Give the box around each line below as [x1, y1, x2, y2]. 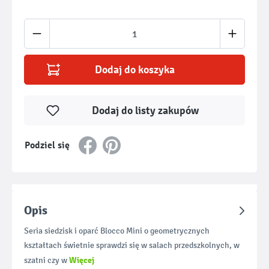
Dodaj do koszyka [94, 63, 175, 76]
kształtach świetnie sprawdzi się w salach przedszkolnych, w [24, 240, 240, 250]
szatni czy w [24, 255, 69, 265]
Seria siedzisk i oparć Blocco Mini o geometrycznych [24, 226, 210, 236]
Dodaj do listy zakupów [91, 104, 199, 117]
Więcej [69, 255, 94, 265]
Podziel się [25, 139, 70, 151]
